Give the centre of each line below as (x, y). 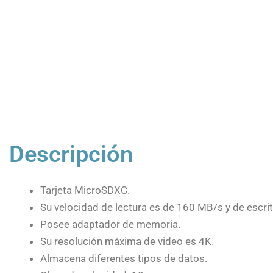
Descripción (71, 154)
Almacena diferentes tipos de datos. (124, 259)
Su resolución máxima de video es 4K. (127, 242)
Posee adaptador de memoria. (110, 225)
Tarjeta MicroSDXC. (85, 190)
